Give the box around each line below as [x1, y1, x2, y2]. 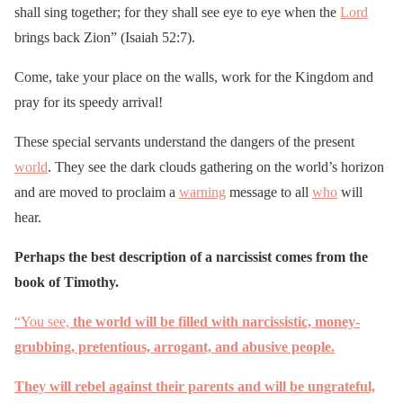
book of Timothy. [14, 273, 119, 290]
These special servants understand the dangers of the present [14, 133, 354, 149]
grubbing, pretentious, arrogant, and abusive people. [14, 338, 335, 354]
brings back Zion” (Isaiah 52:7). [14, 29, 195, 45]
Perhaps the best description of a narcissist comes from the [14, 248, 368, 264]
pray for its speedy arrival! [14, 94, 163, 110]
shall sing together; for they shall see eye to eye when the [14, 4, 340, 20]
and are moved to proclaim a [14, 184, 179, 200]
